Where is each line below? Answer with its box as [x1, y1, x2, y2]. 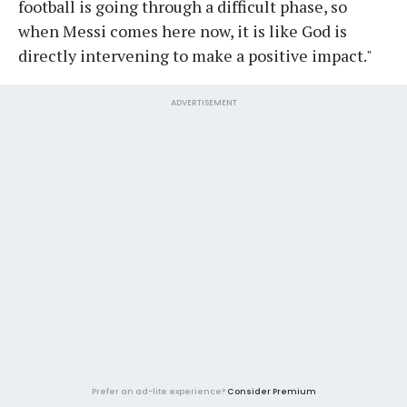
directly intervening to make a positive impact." [18, 44, 372, 66]
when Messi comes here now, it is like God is [18, 19, 347, 42]
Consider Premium [226, 385, 316, 397]
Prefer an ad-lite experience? [91, 385, 227, 397]
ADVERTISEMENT [170, 96, 237, 108]
